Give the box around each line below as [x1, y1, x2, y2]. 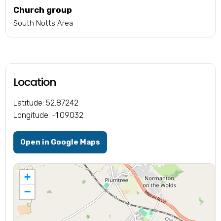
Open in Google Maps [20, 138, 101, 147]
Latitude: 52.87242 [13, 98, 79, 108]
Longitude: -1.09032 [13, 110, 84, 120]
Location [13, 74, 57, 90]
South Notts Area [13, 19, 74, 28]
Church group [13, 5, 73, 15]
